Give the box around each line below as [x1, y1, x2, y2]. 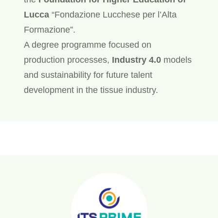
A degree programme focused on [23, 39, 151, 50]
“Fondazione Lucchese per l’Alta [51, 9, 177, 19]
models [161, 54, 192, 65]
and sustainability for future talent [23, 70, 152, 80]
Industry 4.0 [109, 54, 161, 65]
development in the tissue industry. [23, 85, 158, 95]
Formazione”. [23, 24, 75, 35]
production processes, [23, 54, 109, 65]
